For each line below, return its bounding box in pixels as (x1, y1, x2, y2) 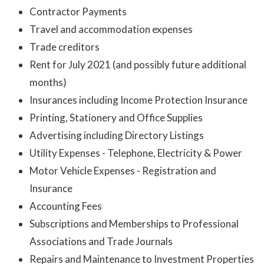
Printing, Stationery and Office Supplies (29, 111, 203, 124)
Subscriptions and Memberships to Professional (29, 217, 239, 230)
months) (29, 76, 67, 89)
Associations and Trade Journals (29, 235, 173, 248)
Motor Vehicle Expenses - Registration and (29, 164, 216, 177)
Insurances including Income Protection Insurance (29, 94, 247, 107)
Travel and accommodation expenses (29, 23, 193, 36)
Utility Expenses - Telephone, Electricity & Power (29, 147, 242, 160)
